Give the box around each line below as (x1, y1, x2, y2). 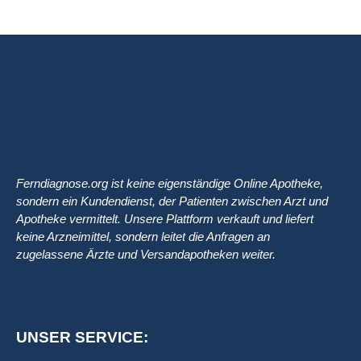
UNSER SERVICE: (16, 329, 148, 346)
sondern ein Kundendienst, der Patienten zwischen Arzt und (16, 194, 328, 209)
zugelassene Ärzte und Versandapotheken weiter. (16, 247, 276, 262)
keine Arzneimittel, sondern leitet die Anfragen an (16, 230, 270, 244)
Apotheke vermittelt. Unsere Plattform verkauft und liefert (16, 212, 313, 226)
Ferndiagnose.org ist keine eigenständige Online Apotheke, (16, 176, 323, 191)
